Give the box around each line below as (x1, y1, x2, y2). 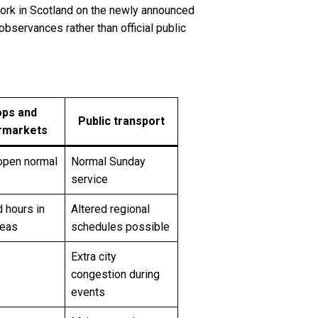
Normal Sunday (71, 155, 146, 169)
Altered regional (71, 202, 150, 216)
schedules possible (71, 220, 170, 234)
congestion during (71, 268, 160, 282)
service (71, 172, 108, 187)
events (71, 285, 105, 300)
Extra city (71, 250, 116, 264)
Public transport (78, 114, 165, 128)
